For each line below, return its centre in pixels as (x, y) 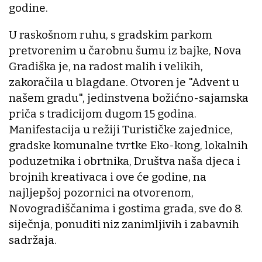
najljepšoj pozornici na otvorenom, (101, 193)
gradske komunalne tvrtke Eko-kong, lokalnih (128, 146)
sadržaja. (33, 240)
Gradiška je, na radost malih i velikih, (106, 67)
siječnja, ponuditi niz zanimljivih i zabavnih (124, 225)
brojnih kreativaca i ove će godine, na (108, 177)
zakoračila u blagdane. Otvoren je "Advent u (124, 82)
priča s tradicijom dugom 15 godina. (103, 114)
